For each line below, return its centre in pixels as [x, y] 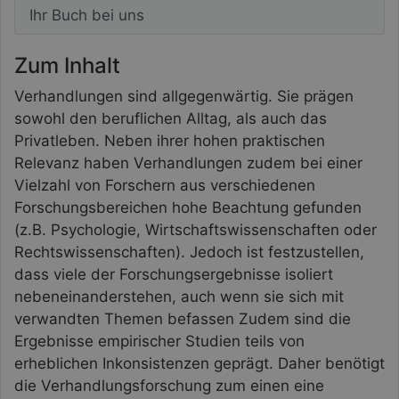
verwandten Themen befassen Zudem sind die [183, 319]
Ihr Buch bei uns [87, 16]
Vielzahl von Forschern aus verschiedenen [165, 186]
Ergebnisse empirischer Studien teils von [159, 342]
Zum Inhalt [67, 66]
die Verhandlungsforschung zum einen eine [169, 386]
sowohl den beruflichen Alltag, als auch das [171, 119]
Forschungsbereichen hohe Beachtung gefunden [188, 208]
